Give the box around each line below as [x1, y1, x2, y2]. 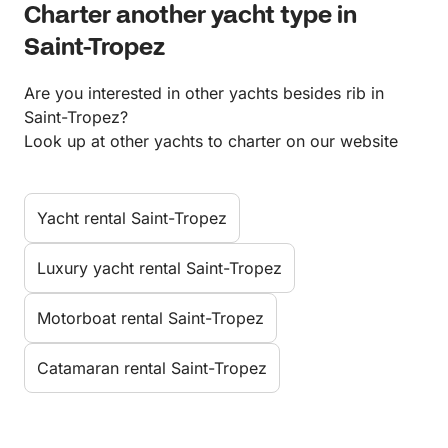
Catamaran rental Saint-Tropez [37, 358, 267, 379]
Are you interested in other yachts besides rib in [24, 83, 384, 104]
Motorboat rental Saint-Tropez [37, 308, 264, 329]
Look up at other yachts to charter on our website [24, 131, 398, 152]
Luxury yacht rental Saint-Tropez [37, 258, 282, 279]
